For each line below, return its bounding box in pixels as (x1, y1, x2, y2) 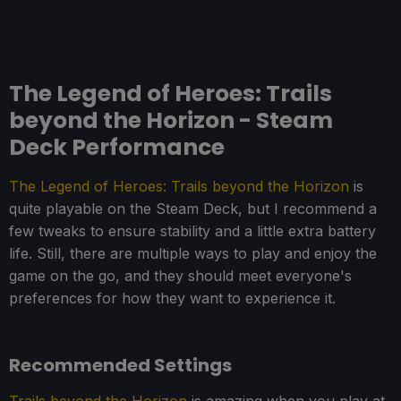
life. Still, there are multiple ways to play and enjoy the (9, 244, 377, 263)
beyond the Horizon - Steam (9, 105, 333, 137)
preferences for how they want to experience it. (9, 289, 336, 308)
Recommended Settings (9, 353, 232, 379)
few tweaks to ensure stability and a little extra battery (9, 222, 376, 241)
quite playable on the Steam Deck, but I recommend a (9, 200, 377, 218)
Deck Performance (9, 132, 225, 164)
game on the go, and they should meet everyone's (9, 267, 352, 286)
